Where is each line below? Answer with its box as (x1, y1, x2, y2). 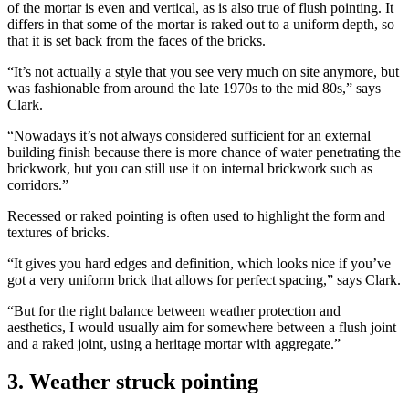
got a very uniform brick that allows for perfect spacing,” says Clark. (7, 271, 401, 288)
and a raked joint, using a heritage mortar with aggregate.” (7, 335, 341, 351)
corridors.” (7, 176, 68, 193)
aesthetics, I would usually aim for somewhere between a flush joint (7, 319, 396, 335)
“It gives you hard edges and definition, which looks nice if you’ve (7, 255, 391, 271)
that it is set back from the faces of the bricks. (7, 32, 266, 48)
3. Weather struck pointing (7, 370, 258, 394)
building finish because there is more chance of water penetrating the (7, 143, 401, 160)
